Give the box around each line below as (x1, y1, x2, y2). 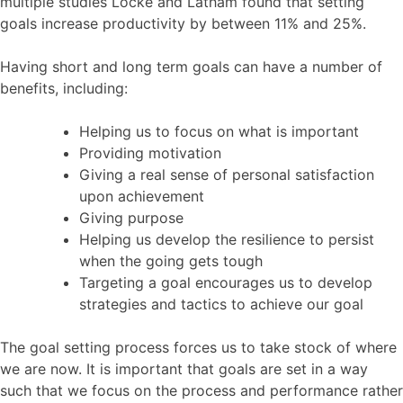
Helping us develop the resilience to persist (79, 229, 374, 248)
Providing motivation (79, 143, 221, 162)
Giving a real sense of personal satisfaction (79, 165, 374, 184)
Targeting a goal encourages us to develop (79, 273, 372, 291)
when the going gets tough (79, 251, 263, 270)
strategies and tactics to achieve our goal (79, 294, 363, 313)
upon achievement (79, 186, 204, 205)
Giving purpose (79, 208, 184, 227)
